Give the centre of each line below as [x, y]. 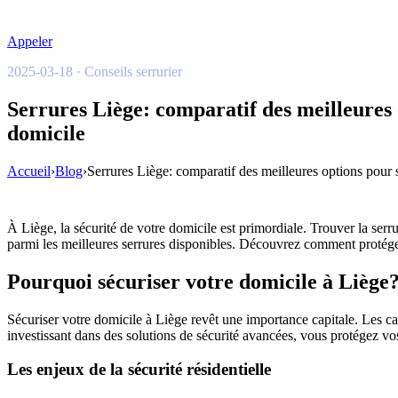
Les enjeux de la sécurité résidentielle [139, 370]
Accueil [29, 171]
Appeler [30, 41]
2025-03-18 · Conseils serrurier [95, 72]
